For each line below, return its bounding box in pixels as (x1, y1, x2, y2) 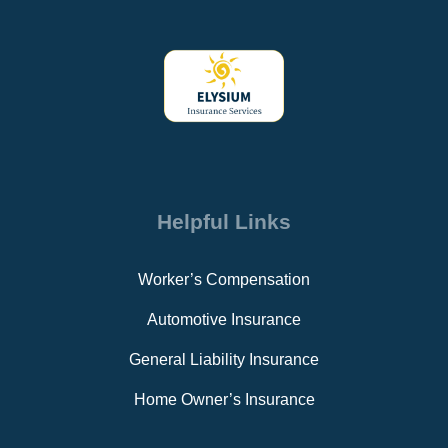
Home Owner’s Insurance (133, 391, 315, 409)
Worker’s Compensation (138, 271, 310, 289)
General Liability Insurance (129, 351, 319, 369)
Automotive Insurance (147, 311, 301, 329)
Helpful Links (157, 210, 291, 234)
